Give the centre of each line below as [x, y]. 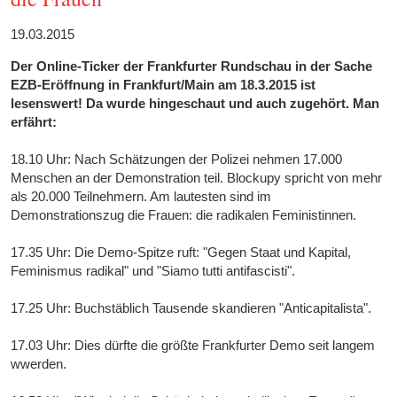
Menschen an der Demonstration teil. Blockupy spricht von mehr [197, 178]
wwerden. [39, 364]
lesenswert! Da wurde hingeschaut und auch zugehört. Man [195, 104]
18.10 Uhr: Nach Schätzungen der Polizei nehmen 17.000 [177, 160]
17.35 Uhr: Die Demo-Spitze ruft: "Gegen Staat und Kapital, [181, 253]
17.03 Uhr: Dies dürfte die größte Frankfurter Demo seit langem [193, 346]
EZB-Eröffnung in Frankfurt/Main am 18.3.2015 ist [163, 85]
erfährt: [34, 122]
